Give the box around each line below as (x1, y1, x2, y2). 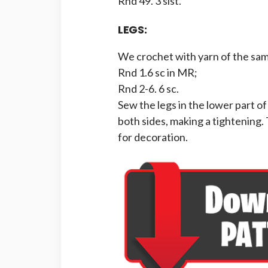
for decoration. (118, 130, 188, 144)
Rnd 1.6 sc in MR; (118, 66, 197, 79)
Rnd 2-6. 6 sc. (118, 82, 179, 95)
